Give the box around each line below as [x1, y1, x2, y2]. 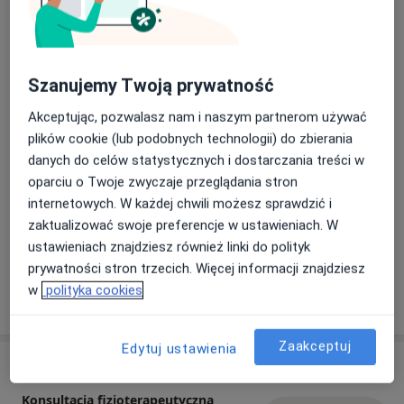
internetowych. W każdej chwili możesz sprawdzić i [28, 195, 333, 212]
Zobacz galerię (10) [30, 229, 161, 250]
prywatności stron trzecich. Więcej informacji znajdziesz [28, 260, 366, 277]
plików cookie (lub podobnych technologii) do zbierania [28, 130, 353, 147]
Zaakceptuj [279, 337, 352, 354]
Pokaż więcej [156, 287, 248, 308]
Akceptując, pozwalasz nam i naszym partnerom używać [28, 108, 368, 125]
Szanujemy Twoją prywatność [28, 74, 275, 96]
